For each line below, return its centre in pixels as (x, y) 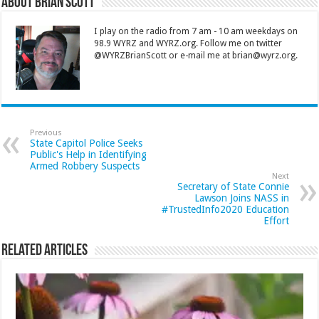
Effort (276, 220)
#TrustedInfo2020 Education (225, 209)
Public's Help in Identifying (89, 154)
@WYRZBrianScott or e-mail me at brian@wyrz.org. (196, 55)
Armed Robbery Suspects (85, 166)
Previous (46, 132)
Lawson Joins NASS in (241, 198)
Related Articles (45, 251)
